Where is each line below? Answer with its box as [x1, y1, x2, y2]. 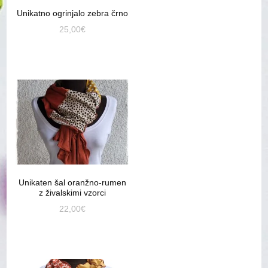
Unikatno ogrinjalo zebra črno [17, 8, 129, 19]
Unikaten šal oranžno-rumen [19, 178, 127, 188]
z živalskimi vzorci [39, 188, 106, 198]
